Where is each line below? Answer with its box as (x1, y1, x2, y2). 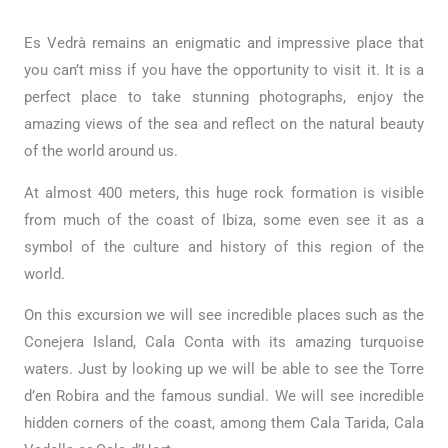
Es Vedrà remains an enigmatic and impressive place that (24, 33, 424, 52)
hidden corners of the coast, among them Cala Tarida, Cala (24, 414, 424, 433)
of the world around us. (24, 141, 178, 160)
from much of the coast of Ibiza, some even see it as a (24, 210, 424, 229)
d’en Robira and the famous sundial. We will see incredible (24, 387, 424, 406)
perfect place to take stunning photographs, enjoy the (24, 87, 424, 106)
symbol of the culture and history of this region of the (24, 237, 424, 256)
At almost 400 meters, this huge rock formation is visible (24, 183, 424, 202)
